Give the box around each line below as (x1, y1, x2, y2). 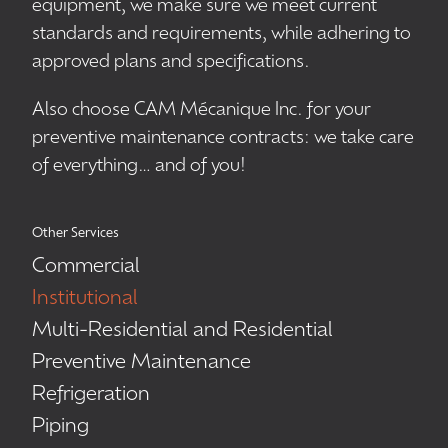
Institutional (31, 289, 138, 310)
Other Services (31, 227, 119, 241)
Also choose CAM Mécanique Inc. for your (31, 101, 371, 121)
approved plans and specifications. (31, 53, 310, 73)
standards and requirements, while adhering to (31, 25, 411, 45)
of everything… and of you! (31, 157, 246, 177)
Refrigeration (31, 385, 150, 406)
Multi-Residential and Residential (31, 321, 333, 342)
